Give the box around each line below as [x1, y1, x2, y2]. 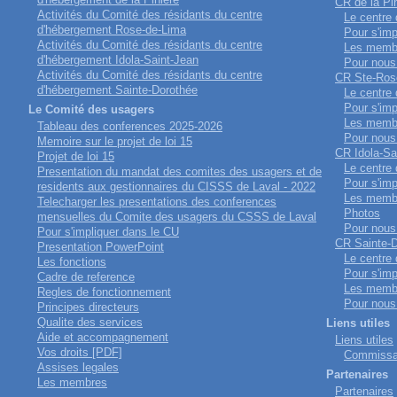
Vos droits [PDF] [37, 346, 122, 359]
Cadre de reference [37, 270, 135, 284]
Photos [344, 206, 380, 220]
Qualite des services [37, 315, 143, 329]
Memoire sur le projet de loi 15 [37, 135, 192, 148]
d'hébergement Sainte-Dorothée [37, 83, 198, 97]
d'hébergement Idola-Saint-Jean [37, 53, 198, 66]
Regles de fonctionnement [37, 285, 171, 299]
